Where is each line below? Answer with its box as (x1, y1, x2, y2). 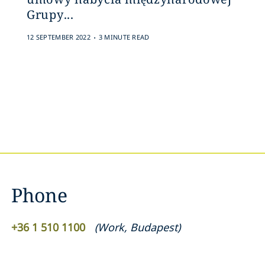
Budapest (130, 220, 177, 234)
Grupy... (26, 7, 74, 22)
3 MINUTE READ (98, 33, 150, 41)
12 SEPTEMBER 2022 (26, 33, 91, 41)
